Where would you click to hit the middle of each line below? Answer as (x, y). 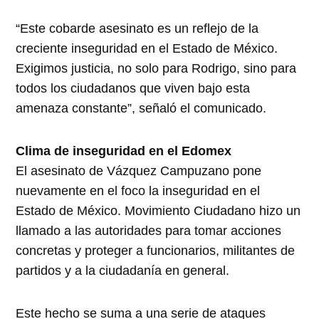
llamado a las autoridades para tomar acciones (149, 231)
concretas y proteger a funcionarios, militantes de (156, 251)
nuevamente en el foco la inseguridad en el (138, 191)
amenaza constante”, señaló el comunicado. (141, 109)
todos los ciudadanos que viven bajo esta (133, 89)
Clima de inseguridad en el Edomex (124, 151)
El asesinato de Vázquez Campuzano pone (139, 171)
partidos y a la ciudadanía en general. (123, 271)
